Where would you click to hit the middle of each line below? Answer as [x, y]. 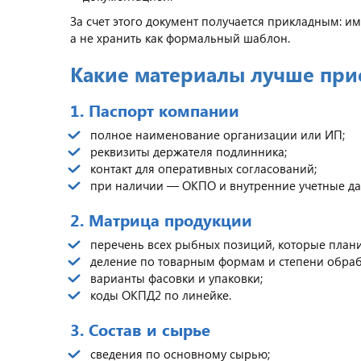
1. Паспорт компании [155, 110]
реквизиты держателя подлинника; [189, 151]
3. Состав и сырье [140, 329]
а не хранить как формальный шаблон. [180, 38]
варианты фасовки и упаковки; [176, 278]
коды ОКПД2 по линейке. [161, 295]
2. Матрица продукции [161, 219]
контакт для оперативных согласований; [203, 168]
